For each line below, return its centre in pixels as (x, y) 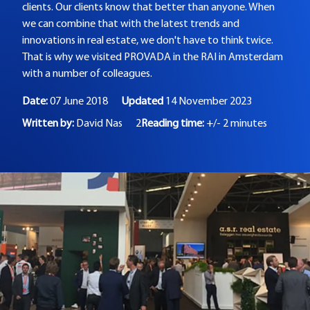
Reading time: (174, 124)
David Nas (99, 124)
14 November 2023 (209, 102)
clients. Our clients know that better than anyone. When (148, 8)
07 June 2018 (79, 102)
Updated (143, 102)
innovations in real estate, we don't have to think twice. (148, 41)
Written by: (49, 124)
